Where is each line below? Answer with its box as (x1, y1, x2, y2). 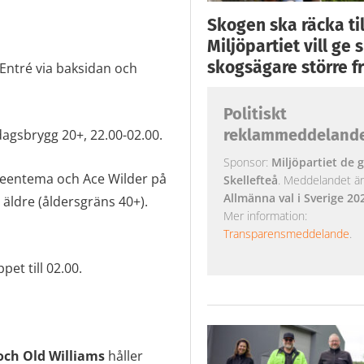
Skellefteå (223, 171, 278, 188)
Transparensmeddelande (223, 225, 349, 241)
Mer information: (223, 207, 307, 223)
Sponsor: (223, 154, 271, 170)
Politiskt (223, 103, 287, 123)
